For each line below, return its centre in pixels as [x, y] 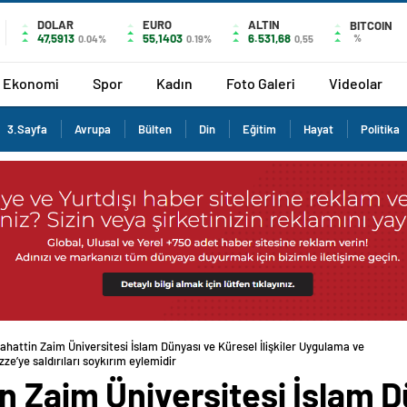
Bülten [155, 129]
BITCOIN [371, 25]
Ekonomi [31, 83]
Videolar [356, 83]
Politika [380, 129]
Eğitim [259, 129]
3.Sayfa [27, 129]
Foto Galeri [261, 83]
